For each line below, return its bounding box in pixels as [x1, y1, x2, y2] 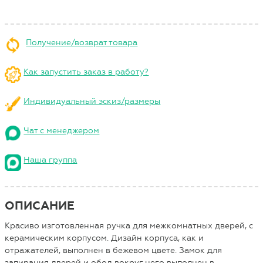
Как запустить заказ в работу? [23, 66, 149, 77]
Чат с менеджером [23, 125, 100, 136]
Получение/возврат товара [26, 37, 138, 48]
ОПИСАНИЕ [5, 198, 75, 213]
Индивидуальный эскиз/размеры [23, 96, 161, 106]
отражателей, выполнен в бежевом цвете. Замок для [5, 245, 222, 255]
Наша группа [23, 154, 77, 165]
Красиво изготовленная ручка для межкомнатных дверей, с [5, 220, 254, 231]
